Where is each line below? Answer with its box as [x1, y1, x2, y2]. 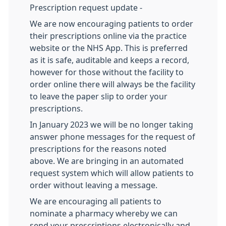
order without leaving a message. [30, 181, 157, 189]
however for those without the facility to [30, 68, 184, 76]
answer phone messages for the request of [30, 132, 195, 141]
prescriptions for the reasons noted [30, 144, 166, 153]
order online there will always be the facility [30, 80, 195, 88]
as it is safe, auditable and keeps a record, [30, 55, 189, 64]
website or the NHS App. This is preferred [30, 43, 188, 52]
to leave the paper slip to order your [30, 92, 167, 100]
